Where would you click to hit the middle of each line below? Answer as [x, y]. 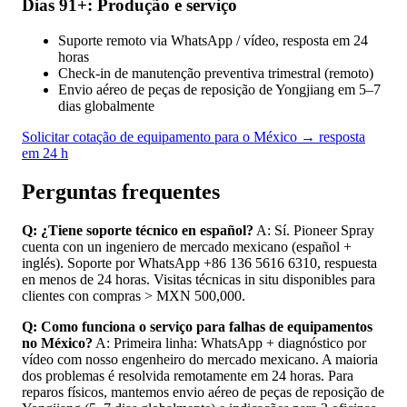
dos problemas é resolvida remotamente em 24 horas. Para [188, 375]
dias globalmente [106, 105]
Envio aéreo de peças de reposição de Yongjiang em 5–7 [219, 89]
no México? [57, 342]
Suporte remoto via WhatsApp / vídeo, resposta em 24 [213, 40]
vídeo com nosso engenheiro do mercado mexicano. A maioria [200, 359]
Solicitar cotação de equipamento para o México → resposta [194, 136]
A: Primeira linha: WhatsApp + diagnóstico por [229, 342]
